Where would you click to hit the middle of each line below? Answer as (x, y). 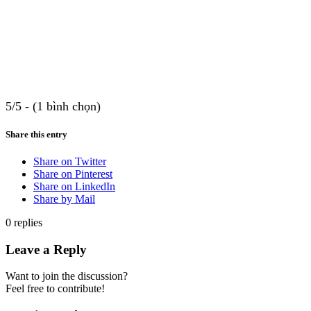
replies (28, 223)
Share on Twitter (70, 162)
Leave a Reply (46, 249)
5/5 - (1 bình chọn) (53, 106)
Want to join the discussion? (67, 276)
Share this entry (36, 134)
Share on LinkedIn (74, 187)
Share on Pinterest (73, 174)
